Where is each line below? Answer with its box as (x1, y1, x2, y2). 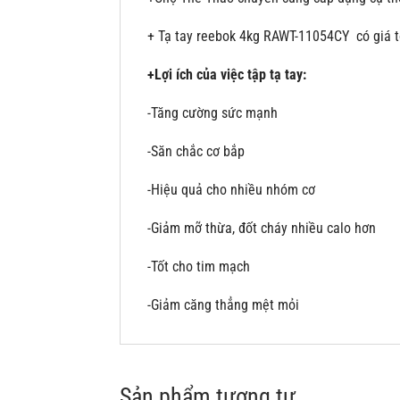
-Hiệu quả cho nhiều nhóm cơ (147, 181, 316, 198)
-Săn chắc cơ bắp (147, 143, 246, 160)
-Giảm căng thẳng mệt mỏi (147, 296, 300, 313)
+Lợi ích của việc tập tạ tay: (147, 66, 307, 83)
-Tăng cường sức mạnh (147, 104, 279, 121)
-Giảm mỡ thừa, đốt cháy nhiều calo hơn (147, 220, 377, 237)
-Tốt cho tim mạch (147, 258, 251, 275)
